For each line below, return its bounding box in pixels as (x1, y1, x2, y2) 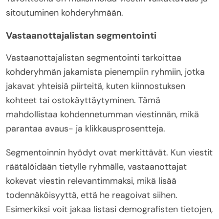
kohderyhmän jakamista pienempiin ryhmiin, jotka (6, 66, 205, 78)
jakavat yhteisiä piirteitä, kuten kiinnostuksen (6, 80, 185, 92)
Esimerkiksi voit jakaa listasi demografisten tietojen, (6, 203, 213, 216)
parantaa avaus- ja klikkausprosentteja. (6, 123, 165, 135)
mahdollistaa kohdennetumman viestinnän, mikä (6, 109, 199, 121)
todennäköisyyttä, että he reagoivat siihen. (6, 189, 177, 201)
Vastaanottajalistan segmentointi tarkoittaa (6, 52, 181, 64)
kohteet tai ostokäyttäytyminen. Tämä (6, 94, 160, 107)
